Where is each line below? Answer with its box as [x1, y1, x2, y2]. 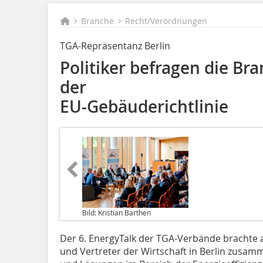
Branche [81, 15, 114, 26]
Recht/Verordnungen [125, 15, 208, 26]
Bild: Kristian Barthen [82, 207, 151, 217]
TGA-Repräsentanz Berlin [60, 39, 170, 52]
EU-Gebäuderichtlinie [60, 96, 228, 117]
